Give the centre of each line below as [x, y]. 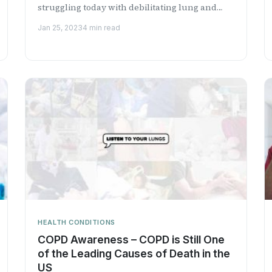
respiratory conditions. [85, 21]
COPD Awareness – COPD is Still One [131, 239]
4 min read [102, 27]
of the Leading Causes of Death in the [134, 253]
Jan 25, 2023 [60, 27]
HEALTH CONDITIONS [76, 222]
